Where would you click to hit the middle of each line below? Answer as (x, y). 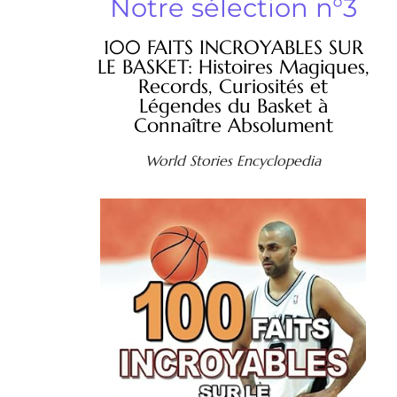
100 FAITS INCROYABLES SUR (233, 48)
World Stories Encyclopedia (233, 161)
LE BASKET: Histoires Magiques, (233, 67)
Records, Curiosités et (233, 87)
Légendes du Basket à (233, 106)
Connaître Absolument (233, 126)
